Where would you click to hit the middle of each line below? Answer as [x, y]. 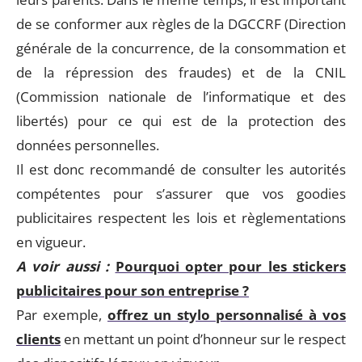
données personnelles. [88, 145]
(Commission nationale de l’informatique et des [181, 97]
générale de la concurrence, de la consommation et [181, 48]
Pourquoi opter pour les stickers [230, 266]
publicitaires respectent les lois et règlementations [181, 218]
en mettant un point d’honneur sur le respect [203, 339]
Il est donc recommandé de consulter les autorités [181, 169]
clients [38, 339]
